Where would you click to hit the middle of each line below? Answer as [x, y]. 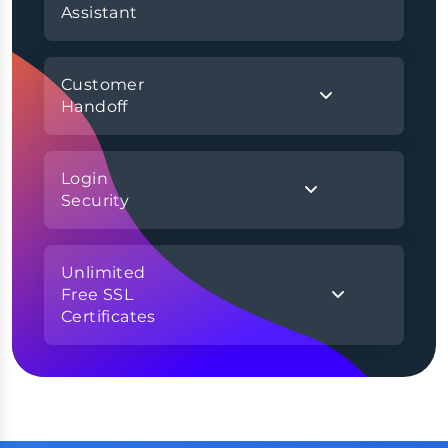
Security [95, 200]
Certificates [108, 316]
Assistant [99, 12]
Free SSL [97, 294]
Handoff [94, 106]
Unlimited [103, 272]
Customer [103, 84]
